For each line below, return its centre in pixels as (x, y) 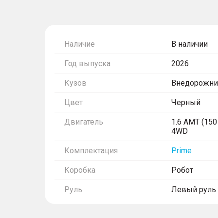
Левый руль (194, 190)
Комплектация (91, 151)
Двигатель (84, 122)
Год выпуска (87, 64)
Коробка (80, 170)
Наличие (80, 44)
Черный (186, 102)
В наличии (190, 44)
